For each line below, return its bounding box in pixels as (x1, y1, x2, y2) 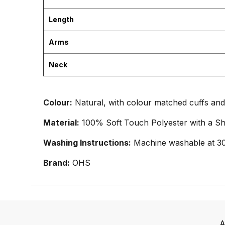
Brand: (43, 157, 70, 168)
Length (49, 15, 74, 24)
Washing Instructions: (43, 137, 131, 148)
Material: (43, 117, 79, 128)
